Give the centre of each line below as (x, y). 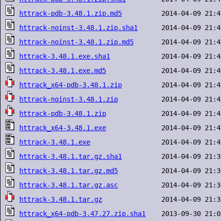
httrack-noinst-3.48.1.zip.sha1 (78, 28)
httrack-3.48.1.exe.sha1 (65, 56)
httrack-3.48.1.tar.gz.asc (69, 185)
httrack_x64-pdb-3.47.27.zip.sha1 (82, 214)
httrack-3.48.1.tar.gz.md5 (69, 171)
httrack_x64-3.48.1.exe (63, 128)
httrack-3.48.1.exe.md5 (63, 71)
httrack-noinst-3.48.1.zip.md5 (76, 42)
